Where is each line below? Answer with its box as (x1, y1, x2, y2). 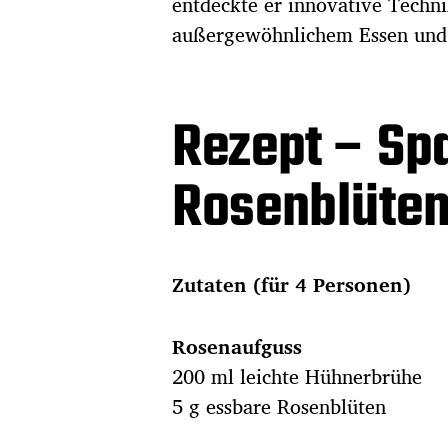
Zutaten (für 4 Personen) (172, 268, 411, 302)
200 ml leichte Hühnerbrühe (172, 360, 422, 394)
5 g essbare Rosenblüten (172, 390, 386, 424)
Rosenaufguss (172, 330, 302, 364)
